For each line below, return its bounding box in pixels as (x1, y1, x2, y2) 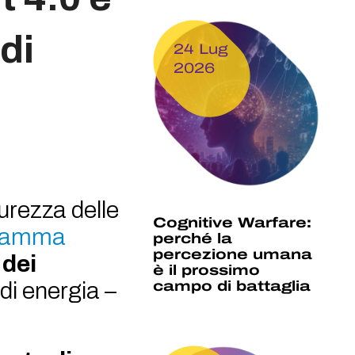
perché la (153, 231, 233, 247)
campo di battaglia (153, 278, 311, 295)
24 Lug (174, 40, 229, 57)
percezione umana (153, 246, 313, 263)
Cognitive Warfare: (153, 215, 312, 231)
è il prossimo (153, 262, 261, 279)
